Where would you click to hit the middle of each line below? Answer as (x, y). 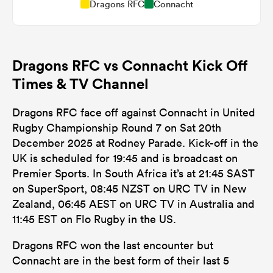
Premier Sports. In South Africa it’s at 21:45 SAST (133, 173)
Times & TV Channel (80, 83)
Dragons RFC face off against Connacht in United (134, 112)
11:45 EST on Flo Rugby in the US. (94, 219)
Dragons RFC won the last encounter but (113, 245)
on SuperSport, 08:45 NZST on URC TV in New (129, 188)
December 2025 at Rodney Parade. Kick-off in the (135, 143)
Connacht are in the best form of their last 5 (121, 260)
